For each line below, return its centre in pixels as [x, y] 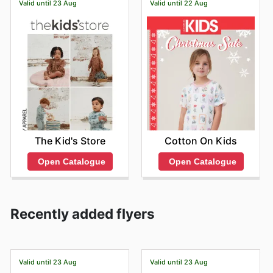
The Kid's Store [70, 141]
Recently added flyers [83, 213]
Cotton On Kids [201, 141]
